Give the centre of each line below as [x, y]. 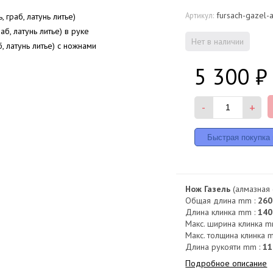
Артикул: [200, 15]
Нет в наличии [218, 41]
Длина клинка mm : [222, 212]
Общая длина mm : [222, 200]
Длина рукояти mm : [224, 246]
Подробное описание [226, 263]
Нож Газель [208, 189]
